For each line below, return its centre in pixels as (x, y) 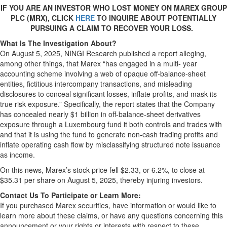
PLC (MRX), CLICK (43, 18)
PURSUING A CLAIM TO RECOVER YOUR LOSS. (111, 28)
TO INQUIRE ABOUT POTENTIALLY (156, 18)
